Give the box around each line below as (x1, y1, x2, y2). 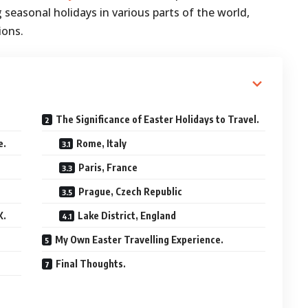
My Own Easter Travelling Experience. (55, 234, 224, 246)
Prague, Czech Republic (78, 186, 183, 198)
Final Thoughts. (56, 258, 126, 270)
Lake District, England (78, 210, 177, 222)
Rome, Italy (76, 137, 127, 150)
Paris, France (78, 162, 138, 174)
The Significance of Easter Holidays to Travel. (56, 113, 260, 126)
